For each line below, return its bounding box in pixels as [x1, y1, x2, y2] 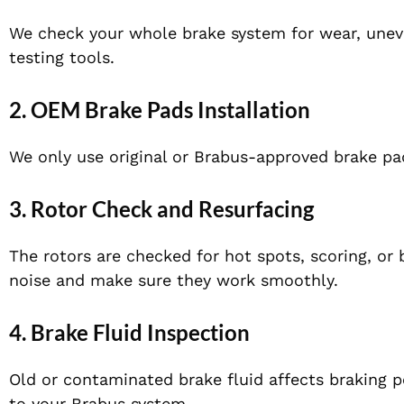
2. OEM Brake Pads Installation [9, 96, 310, 124]
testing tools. [9, 48, 115, 68]
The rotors [9, 246, 96, 266]
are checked [96, 246, 191, 266]
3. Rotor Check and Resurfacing [9, 196, 314, 223]
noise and [9, 271, 90, 290]
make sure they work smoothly [90, 271, 334, 290]
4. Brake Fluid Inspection [9, 319, 250, 346]
